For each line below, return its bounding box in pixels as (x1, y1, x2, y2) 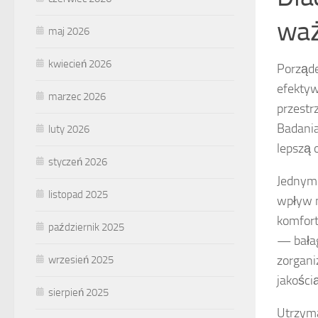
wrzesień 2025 (48, 253, 114, 266)
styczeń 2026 (48, 155, 107, 168)
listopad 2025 (48, 187, 108, 201)
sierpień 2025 (48, 285, 109, 299)
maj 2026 (48, 24, 89, 38)
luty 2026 (48, 122, 89, 136)
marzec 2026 (48, 89, 106, 103)
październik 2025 (48, 220, 124, 234)
